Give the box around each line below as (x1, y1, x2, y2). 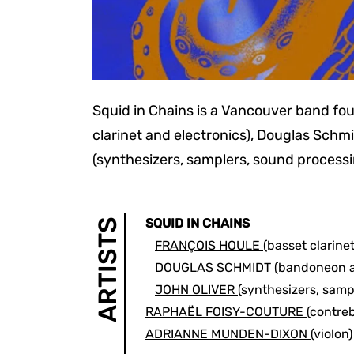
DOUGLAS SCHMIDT (155, 260, 271, 275)
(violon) (311, 326, 352, 341)
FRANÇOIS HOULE (155, 238, 260, 253)
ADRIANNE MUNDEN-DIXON (145, 326, 307, 341)
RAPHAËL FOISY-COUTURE (145, 304, 303, 319)
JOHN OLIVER (155, 282, 235, 297)
